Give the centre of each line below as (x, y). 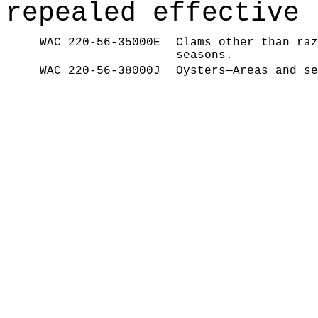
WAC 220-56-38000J (100, 71)
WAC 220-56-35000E (100, 43)
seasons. (204, 56)
